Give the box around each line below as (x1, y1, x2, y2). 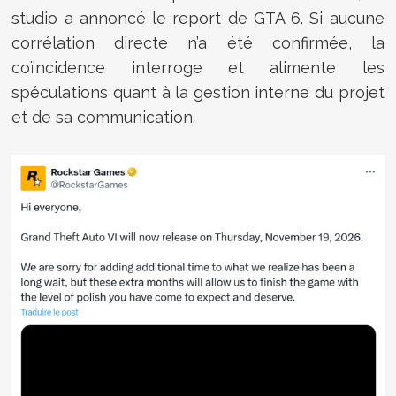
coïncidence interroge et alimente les (11, 57, 385, 77)
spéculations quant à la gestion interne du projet (11, 82, 385, 102)
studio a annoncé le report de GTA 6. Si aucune (11, 8, 385, 27)
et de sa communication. (11, 107, 196, 126)
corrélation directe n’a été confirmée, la (11, 33, 385, 52)
